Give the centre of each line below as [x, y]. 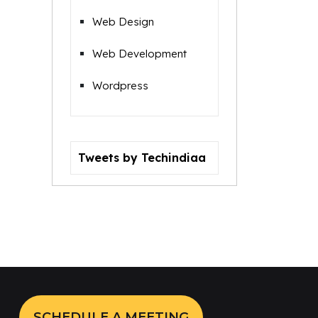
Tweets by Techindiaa [142, 158]
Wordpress [120, 86]
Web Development [139, 54]
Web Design [123, 22]
